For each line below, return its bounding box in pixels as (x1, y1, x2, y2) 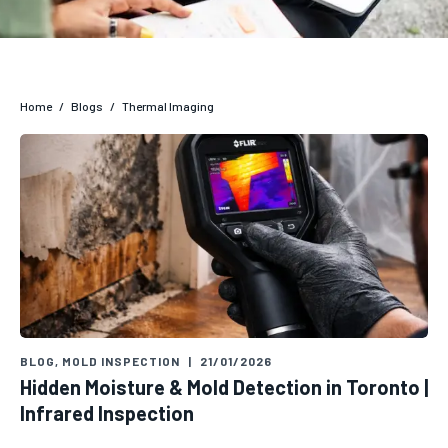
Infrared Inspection (20, 401, 194, 425)
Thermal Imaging (122, 99, 214, 113)
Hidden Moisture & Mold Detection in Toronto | (20, 375, 428, 399)
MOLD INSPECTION (62, 354, 180, 368)
